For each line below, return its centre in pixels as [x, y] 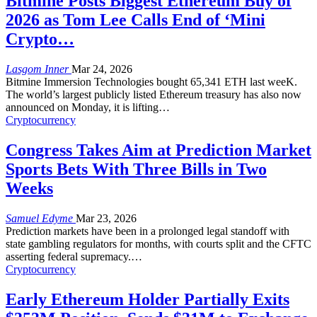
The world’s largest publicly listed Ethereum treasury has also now [154, 94]
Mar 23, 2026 [106, 218]
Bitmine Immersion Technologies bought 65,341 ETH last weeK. [151, 81]
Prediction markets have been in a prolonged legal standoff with [148, 231]
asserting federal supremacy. [68, 256]
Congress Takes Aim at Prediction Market [158, 150]
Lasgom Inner [39, 69]
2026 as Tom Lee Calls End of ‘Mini [136, 19]
